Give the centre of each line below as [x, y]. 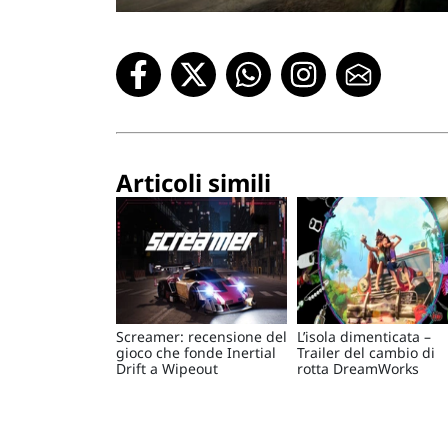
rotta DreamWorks [358, 369]
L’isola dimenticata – [364, 337]
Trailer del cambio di [366, 353]
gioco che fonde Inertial [196, 353]
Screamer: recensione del [201, 337]
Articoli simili [193, 183]
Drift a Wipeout [167, 369]
